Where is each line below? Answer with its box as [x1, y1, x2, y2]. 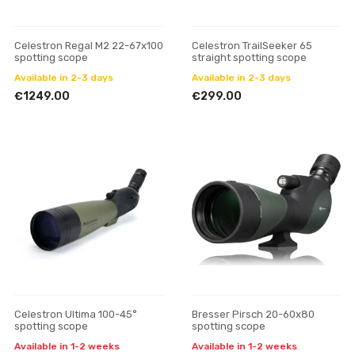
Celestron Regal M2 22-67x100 [14, 40, 163, 52]
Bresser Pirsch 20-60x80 [192, 308, 315, 320]
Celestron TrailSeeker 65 [192, 40, 312, 52]
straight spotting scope [192, 52, 307, 63]
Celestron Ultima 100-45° [14, 308, 137, 320]
